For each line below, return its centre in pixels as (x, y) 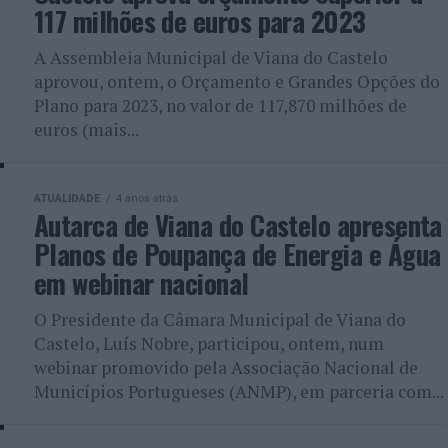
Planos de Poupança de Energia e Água (237, 254)
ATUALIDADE (67, 198)
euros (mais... (86, 129)
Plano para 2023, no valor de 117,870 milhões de (220, 105)
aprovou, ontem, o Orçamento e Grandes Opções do (237, 81)
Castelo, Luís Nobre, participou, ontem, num (209, 343)
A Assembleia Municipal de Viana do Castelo (211, 57)
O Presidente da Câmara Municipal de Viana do (220, 319)
